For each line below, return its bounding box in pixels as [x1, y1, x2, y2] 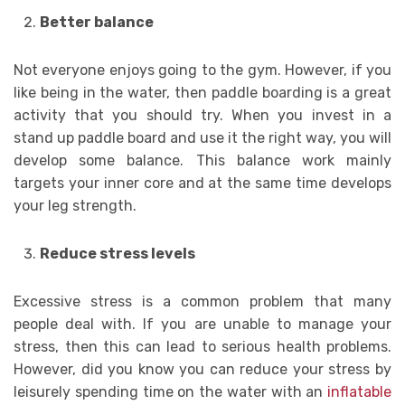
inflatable [327, 383, 391, 401]
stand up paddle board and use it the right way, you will [14, 129, 391, 147]
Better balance [39, 14, 154, 32]
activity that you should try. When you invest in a [14, 107, 391, 125]
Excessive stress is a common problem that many [14, 293, 391, 311]
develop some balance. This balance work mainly [14, 152, 391, 170]
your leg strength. [14, 197, 137, 215]
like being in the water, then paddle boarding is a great [14, 84, 391, 102]
